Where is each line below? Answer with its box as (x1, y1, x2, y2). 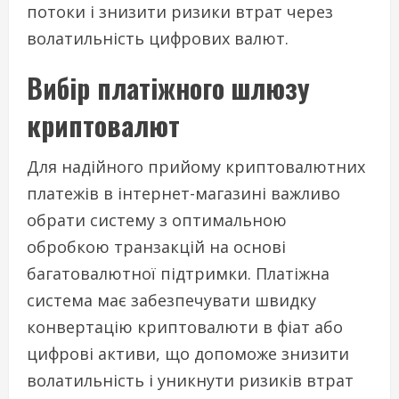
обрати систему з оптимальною (27, 209, 287, 232)
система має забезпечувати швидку (27, 289, 316, 312)
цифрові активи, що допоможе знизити (27, 343, 349, 365)
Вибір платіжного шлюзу (27, 68, 310, 109)
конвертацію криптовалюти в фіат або (27, 316, 343, 338)
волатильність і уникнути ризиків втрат (27, 370, 354, 392)
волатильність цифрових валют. (27, 28, 289, 50)
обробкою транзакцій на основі (27, 236, 286, 258)
